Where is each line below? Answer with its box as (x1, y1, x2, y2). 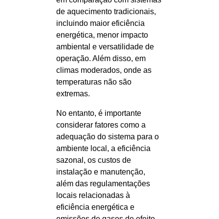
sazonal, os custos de (56, 156, 131, 164)
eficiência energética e (56, 203, 134, 211)
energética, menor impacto (56, 31, 148, 39)
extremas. (56, 89, 90, 98)
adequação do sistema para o (56, 132, 159, 141)
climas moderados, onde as (56, 66, 152, 74)
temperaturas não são (56, 78, 131, 86)
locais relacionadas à (56, 191, 130, 199)
